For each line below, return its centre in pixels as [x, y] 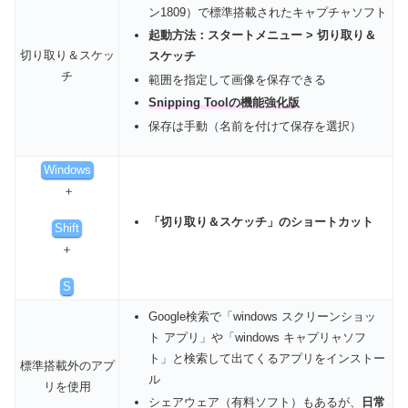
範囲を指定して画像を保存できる [237, 79]
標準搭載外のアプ [67, 366]
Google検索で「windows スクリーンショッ [262, 316]
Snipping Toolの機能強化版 [224, 103]
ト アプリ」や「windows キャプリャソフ [257, 337]
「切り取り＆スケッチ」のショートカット [260, 221]
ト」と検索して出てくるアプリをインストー [266, 358]
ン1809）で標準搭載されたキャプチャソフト [267, 12]
